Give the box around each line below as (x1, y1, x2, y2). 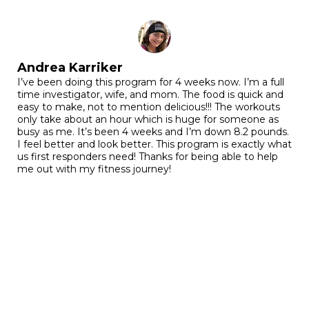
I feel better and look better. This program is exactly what (17, 138, 292, 151)
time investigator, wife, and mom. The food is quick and (17, 88, 283, 101)
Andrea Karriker (17, 60, 123, 76)
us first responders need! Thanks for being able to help (17, 150, 278, 163)
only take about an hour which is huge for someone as (17, 113, 279, 126)
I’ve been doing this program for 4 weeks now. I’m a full (17, 76, 284, 89)
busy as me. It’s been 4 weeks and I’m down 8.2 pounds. (17, 126, 289, 139)
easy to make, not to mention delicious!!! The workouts (17, 101, 280, 114)
